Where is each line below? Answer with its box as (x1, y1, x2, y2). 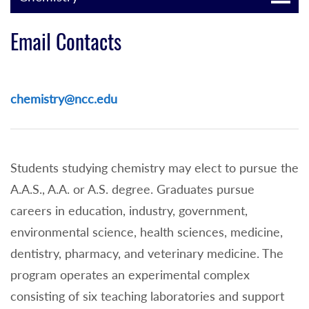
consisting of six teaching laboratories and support (10, 288, 284, 304)
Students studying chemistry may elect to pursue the (10, 160, 299, 176)
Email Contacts (10, 27, 121, 56)
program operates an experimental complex (10, 267, 250, 283)
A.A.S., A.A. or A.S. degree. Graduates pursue (10, 181, 255, 197)
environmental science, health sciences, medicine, (10, 224, 283, 240)
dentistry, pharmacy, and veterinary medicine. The (10, 246, 283, 261)
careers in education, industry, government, (10, 203, 248, 219)
